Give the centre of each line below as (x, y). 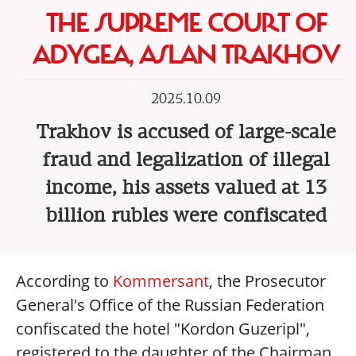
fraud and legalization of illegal (186, 160)
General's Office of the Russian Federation (170, 305)
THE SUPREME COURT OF (186, 23)
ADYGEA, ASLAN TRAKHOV (186, 55)
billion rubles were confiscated (186, 215)
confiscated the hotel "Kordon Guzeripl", (163, 329)
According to (64, 281)
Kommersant (161, 281)
